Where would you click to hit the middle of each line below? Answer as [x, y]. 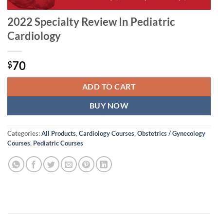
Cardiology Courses [107, 133]
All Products [59, 133]
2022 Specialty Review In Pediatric [91, 21]
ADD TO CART [109, 86]
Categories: [24, 133]
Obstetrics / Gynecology [171, 133]
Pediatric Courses [58, 143]
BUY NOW [109, 105]
